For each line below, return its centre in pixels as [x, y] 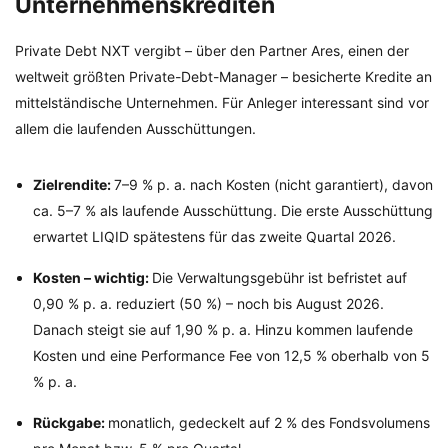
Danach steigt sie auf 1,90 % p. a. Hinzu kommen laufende [223, 330]
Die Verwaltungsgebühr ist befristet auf [279, 278]
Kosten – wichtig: [92, 278]
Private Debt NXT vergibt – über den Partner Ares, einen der [212, 51]
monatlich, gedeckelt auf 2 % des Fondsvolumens [269, 423]
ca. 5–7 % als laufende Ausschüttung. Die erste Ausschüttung [233, 211]
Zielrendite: [73, 185]
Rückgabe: [70, 423]
